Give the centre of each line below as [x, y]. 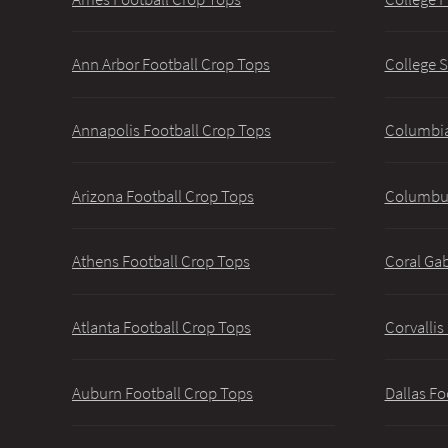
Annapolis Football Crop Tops [171, 130]
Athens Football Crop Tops [161, 261]
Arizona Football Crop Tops [163, 195]
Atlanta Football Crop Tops [161, 326]
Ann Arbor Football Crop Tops [171, 64]
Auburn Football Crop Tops [162, 392]
